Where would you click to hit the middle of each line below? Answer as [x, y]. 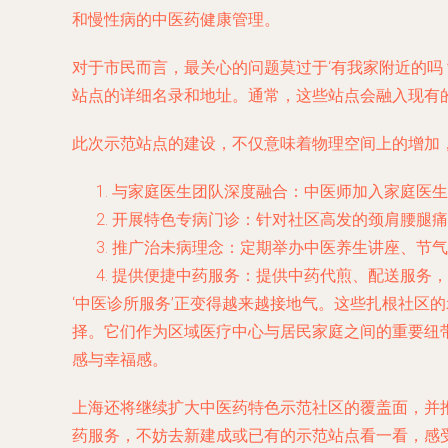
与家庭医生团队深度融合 [200, 191]
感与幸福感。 [120, 359]
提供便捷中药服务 [176, 275]
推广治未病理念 [168, 247]
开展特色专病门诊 [176, 219]
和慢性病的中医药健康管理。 [176, 19]
